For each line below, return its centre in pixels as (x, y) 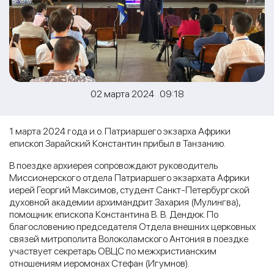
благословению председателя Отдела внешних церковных (132, 226)
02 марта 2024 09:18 (137, 94)
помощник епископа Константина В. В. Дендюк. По (114, 214)
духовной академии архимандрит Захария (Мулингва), (125, 202)
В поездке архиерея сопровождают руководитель (113, 165)
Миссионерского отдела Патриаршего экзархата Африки (129, 177)
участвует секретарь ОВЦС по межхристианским (113, 251)
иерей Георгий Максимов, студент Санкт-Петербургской (129, 190)
